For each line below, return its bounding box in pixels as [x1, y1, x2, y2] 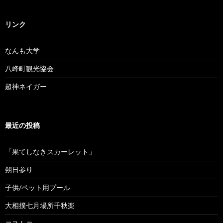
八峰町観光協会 [5, 64, 54, 73]
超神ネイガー [5, 82, 47, 91]
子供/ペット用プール [5, 183, 70, 192]
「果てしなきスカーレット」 [5, 147, 96, 156]
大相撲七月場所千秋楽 [5, 201, 75, 210]
